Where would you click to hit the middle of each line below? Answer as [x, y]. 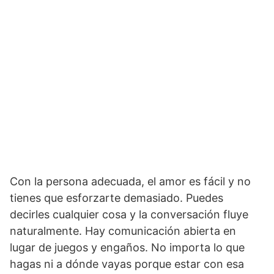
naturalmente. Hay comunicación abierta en [123, 231]
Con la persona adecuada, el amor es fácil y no [130, 182]
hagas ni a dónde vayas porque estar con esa [127, 264]
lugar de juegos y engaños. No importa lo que [127, 248]
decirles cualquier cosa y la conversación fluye [129, 215]
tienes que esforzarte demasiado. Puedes [117, 198]
